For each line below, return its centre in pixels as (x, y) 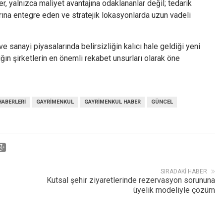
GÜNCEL (162, 102)
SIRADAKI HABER (184, 171)
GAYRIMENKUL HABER (112, 102)
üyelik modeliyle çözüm (174, 190)
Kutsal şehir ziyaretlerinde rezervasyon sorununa (131, 180)
